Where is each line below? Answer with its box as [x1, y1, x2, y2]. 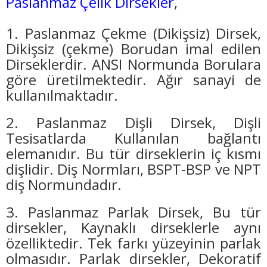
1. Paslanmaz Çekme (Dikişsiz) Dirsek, [6, 23, 261, 44]
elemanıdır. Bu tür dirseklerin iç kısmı [6, 144, 261, 164]
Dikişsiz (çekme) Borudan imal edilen [6, 39, 261, 59]
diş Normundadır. [6, 175, 122, 195]
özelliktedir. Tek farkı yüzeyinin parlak [6, 233, 261, 253]
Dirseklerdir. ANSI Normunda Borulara [6, 54, 261, 74]
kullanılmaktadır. [6, 85, 122, 105]
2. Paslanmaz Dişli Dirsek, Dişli [6, 113, 261, 133]
